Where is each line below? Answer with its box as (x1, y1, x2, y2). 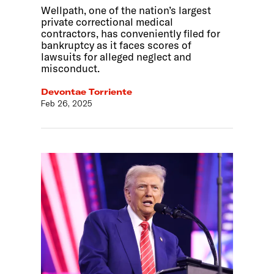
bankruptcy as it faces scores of (41, 38, 192, 51)
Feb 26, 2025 (41, 97, 93, 109)
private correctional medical (41, 15, 174, 28)
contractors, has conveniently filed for (41, 26, 221, 40)
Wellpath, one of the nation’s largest (41, 3, 212, 17)
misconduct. (41, 61, 100, 75)
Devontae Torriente (41, 86, 133, 97)
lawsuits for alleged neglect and (41, 50, 192, 63)
